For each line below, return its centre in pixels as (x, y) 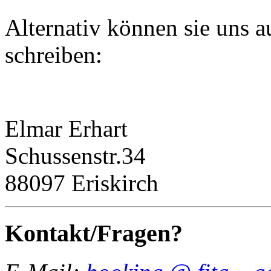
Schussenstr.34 (75, 155)
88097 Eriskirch (82, 183)
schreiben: (54, 54)
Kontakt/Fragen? (94, 233)
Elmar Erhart (66, 128)
